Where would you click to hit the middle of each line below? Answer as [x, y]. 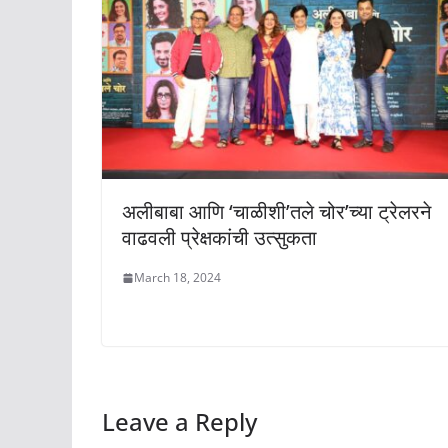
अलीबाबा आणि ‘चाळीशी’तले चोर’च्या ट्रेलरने [276, 212]
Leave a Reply [179, 422]
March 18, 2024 [177, 278]
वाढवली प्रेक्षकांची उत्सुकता [219, 238]
